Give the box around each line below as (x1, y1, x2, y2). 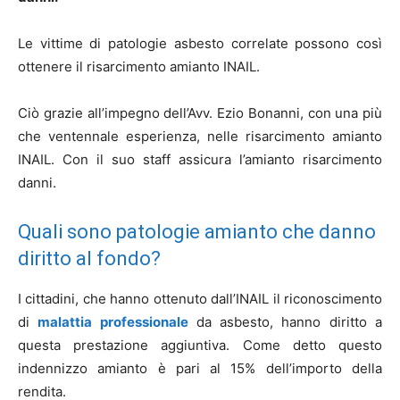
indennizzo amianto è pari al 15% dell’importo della (18, 360, 382, 377)
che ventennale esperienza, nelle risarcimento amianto (18, 128, 382, 145)
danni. (18, 174, 56, 191)
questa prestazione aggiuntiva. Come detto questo (18, 337, 382, 354)
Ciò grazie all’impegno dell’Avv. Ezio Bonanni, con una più (18, 104, 382, 121)
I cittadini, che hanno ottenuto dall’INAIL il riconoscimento (18, 290, 382, 307)
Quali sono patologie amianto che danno (18, 221, 376, 243)
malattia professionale (37, 313, 188, 330)
